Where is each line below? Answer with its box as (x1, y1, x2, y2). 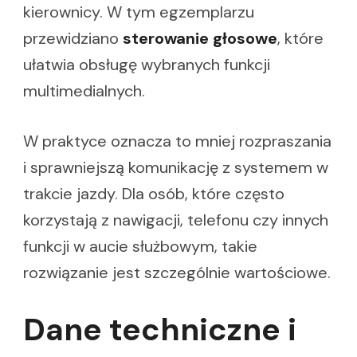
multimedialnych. (23, 80, 145, 102)
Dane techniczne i (23, 309, 296, 351)
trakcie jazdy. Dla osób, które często (23, 183, 284, 205)
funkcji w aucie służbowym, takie (23, 236, 257, 257)
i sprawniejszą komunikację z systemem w (23, 157, 328, 178)
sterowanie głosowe (123, 28, 277, 49)
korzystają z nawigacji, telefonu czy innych (23, 210, 328, 231)
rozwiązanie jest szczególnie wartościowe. (23, 262, 331, 284)
